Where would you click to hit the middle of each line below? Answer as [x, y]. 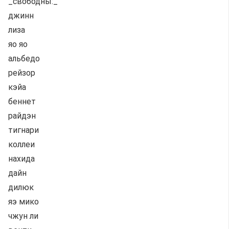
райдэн [22, 116]
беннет [22, 101]
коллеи [21, 144]
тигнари [24, 130]
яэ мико [24, 202]
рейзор [22, 73]
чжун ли [23, 216]
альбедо [24, 59]
